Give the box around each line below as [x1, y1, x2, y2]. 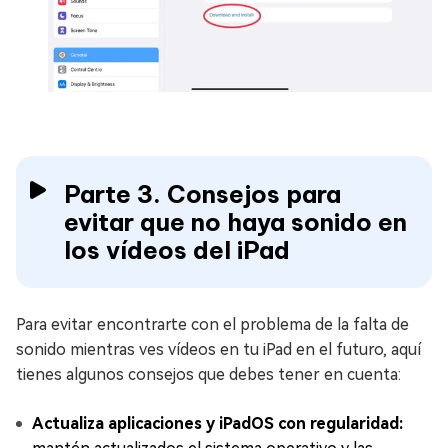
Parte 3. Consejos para [64, 179, 341, 210]
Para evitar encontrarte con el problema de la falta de [16, 315, 409, 335]
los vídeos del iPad [64, 235, 290, 266]
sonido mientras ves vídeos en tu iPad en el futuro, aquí [16, 340, 421, 360]
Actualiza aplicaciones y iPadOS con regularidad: [32, 414, 403, 434]
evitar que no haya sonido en [64, 207, 407, 238]
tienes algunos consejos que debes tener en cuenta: [16, 365, 401, 385]
